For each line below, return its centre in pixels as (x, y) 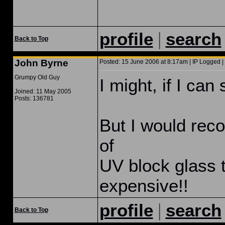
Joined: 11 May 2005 (43, 91)
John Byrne (41, 63)
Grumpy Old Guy (37, 77)
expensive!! (144, 186)
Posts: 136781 (34, 98)
